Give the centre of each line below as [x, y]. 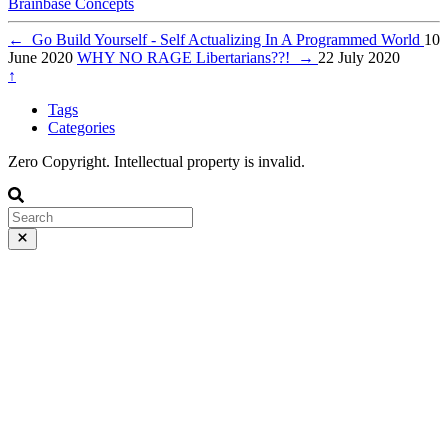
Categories [81, 127]
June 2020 [40, 57]
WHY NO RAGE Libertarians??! [187, 57]
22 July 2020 [359, 57]
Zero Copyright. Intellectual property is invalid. [156, 161]
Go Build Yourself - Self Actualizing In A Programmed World [224, 39]
